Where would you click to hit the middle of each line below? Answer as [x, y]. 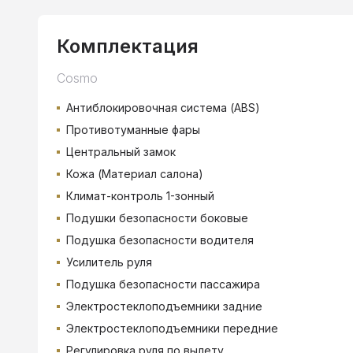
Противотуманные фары [133, 129]
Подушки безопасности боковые [157, 217]
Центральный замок [121, 151]
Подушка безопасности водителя [160, 240]
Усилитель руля [109, 262]
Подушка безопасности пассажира [163, 284]
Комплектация [128, 46]
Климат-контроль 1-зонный [140, 195]
